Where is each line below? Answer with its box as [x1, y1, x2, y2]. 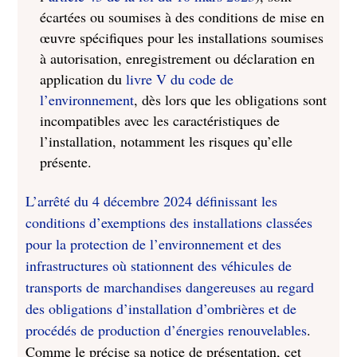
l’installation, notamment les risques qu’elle [40, 131, 293, 151]
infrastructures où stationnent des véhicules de [25, 256, 292, 275]
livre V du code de [126, 69, 234, 88]
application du [40, 69, 127, 88]
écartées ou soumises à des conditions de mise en [40, 7, 325, 26]
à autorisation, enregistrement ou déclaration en [40, 49, 316, 68]
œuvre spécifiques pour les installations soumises [40, 28, 324, 47]
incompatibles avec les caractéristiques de [40, 111, 280, 130]
